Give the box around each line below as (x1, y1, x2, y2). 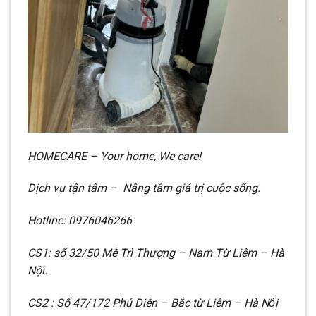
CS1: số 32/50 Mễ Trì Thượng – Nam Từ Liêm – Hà (28, 246, 284, 260)
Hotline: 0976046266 (28, 214, 132, 228)
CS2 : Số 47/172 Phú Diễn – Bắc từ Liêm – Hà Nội (28, 296, 278, 310)
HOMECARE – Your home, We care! (28, 149, 201, 163)
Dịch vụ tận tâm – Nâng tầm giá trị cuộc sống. (28, 181, 260, 195)
